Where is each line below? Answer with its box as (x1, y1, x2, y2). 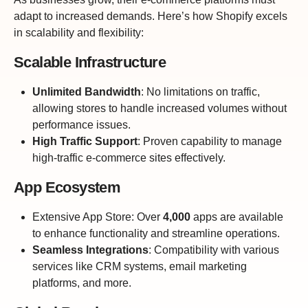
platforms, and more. (32, 276, 132, 289)
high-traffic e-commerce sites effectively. (32, 151, 226, 164)
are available (217, 210, 284, 223)
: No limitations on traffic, (141, 85, 261, 98)
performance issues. (32, 118, 131, 131)
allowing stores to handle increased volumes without (32, 102, 287, 114)
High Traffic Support (32, 135, 138, 147)
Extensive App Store (32, 210, 132, 223)
